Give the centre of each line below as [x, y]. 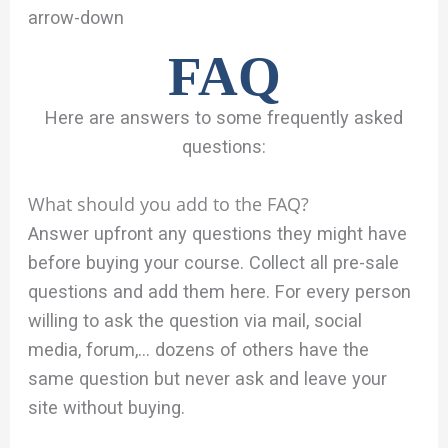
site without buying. [107, 407]
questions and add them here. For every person [220, 291]
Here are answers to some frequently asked [224, 117]
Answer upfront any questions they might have [218, 233]
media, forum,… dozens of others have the [199, 349]
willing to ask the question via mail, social [195, 320]
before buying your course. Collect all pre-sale [214, 262]
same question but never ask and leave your [208, 378]
